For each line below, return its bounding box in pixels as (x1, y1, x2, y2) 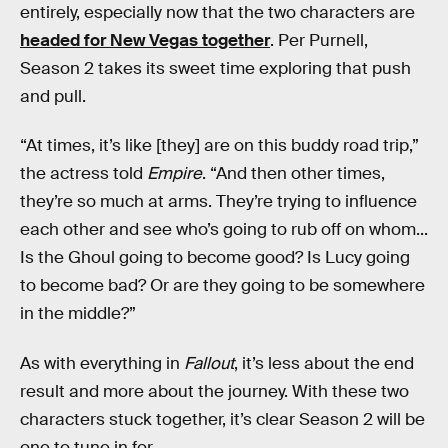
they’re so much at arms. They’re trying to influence (20, 191, 417, 213)
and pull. (20, 85, 86, 107)
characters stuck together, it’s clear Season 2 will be (20, 408, 425, 430)
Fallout (184, 352, 234, 374)
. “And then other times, (202, 163, 385, 185)
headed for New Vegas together (20, 29, 270, 51)
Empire (147, 163, 202, 185)
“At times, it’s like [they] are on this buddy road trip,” (20, 135, 419, 157)
